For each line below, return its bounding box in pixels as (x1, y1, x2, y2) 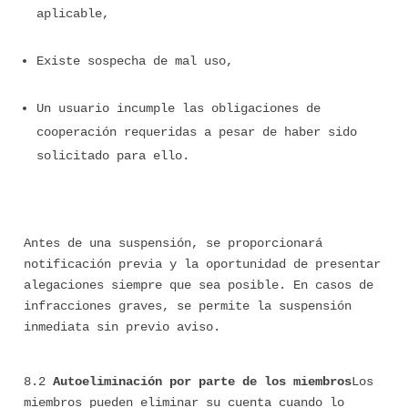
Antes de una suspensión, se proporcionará (24, 236, 322, 250)
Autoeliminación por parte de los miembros (53, 374, 352, 389)
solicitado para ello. (36, 148, 189, 163)
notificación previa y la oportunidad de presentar (24, 257, 381, 271)
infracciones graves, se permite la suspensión (24, 299, 352, 313)
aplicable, (36, 6, 109, 21)
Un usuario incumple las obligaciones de (36, 101, 321, 116)
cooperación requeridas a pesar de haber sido (36, 125, 357, 139)
